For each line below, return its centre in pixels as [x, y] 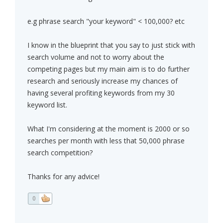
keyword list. [47, 105]
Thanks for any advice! [63, 177]
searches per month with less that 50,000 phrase [106, 141]
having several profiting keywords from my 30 [101, 93]
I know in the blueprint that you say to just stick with [111, 45]
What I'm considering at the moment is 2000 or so [109, 129]
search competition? [60, 153]
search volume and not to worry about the [96, 57]
